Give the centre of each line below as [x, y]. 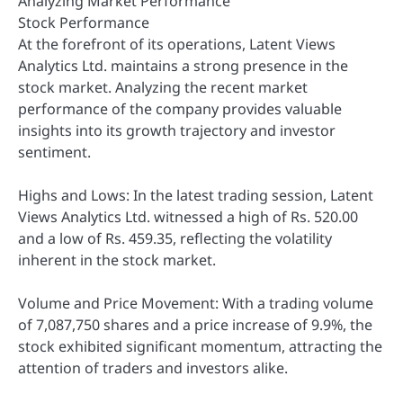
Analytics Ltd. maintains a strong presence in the [183, 65]
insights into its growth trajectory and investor [177, 130]
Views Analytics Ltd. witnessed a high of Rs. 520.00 [188, 216]
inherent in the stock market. [117, 260]
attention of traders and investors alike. [153, 367]
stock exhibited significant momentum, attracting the [200, 346]
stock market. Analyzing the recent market [163, 87]
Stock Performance [84, 22]
